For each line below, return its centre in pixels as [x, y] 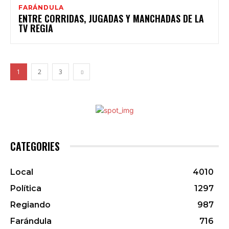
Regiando [30, 205]
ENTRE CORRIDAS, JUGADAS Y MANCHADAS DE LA [111, 19]
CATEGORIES [35, 146]
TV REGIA [36, 28]
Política [26, 189]
